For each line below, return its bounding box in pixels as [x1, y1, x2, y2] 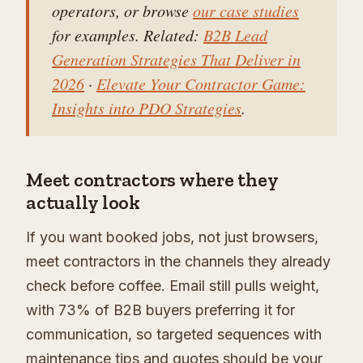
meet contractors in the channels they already [26, 253, 331, 271]
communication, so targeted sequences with [26, 326, 322, 344]
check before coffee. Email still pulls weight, [26, 277, 319, 295]
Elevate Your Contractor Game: [96, 73, 305, 95]
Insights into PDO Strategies [52, 97, 241, 119]
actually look [26, 190, 140, 215]
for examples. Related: [52, 24, 203, 46]
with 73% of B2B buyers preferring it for [26, 301, 295, 319]
